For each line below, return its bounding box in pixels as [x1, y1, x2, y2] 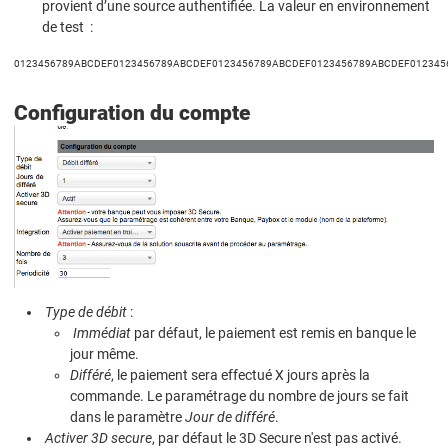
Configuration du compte [14, 100, 250, 125]
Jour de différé [185, 409, 275, 426]
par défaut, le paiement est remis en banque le [131, 325, 416, 342]
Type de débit [42, 304, 130, 321]
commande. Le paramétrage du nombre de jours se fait [70, 388, 409, 405]
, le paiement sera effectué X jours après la [111, 367, 370, 384]
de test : [42, 18, 93, 35]
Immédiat [73, 325, 131, 342]
